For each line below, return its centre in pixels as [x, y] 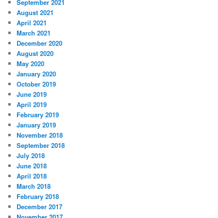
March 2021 [34, 33]
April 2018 [32, 176]
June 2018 [32, 166]
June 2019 [32, 94]
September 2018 [41, 145]
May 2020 [31, 64]
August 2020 [35, 54]
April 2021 [32, 23]
